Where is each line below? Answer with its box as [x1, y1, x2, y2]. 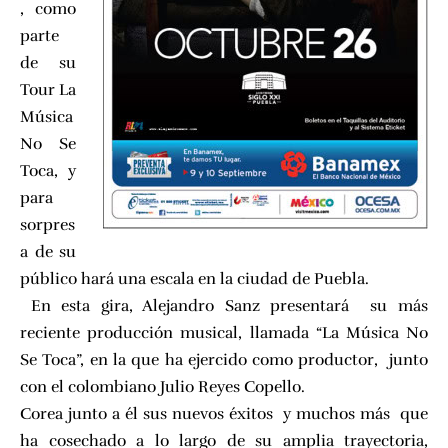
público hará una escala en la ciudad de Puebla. [20, 269, 369, 289]
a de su [20, 242, 76, 262]
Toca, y [20, 161, 76, 181]
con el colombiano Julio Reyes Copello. [20, 377, 305, 397]
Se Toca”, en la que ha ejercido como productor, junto [20, 350, 428, 370]
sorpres [20, 215, 75, 235]
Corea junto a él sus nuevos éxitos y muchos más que [20, 404, 428, 424]
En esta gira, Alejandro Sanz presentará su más [20, 296, 428, 316]
